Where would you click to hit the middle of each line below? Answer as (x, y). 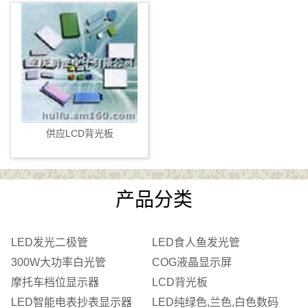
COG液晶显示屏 (191, 262)
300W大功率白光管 (58, 262)
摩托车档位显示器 (55, 282)
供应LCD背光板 (79, 133)
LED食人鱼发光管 (196, 242)
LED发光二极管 (49, 242)
